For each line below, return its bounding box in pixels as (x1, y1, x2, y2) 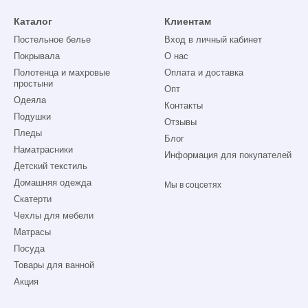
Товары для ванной (14, 260, 94, 271)
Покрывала (14, 51, 60, 62)
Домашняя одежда (14, 177, 91, 188)
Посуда (14, 243, 45, 254)
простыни (14, 78, 53, 89)
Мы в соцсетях (164, 180, 221, 190)
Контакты (164, 100, 203, 111)
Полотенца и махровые (14, 67, 110, 78)
